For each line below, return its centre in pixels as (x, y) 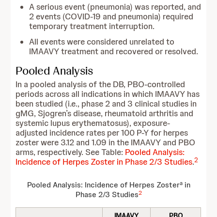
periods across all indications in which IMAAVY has (108, 94)
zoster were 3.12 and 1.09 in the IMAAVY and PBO (106, 142)
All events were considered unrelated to (102, 42)
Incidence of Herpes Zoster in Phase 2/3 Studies (104, 162)
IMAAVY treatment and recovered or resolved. (114, 51)
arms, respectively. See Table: (70, 152)
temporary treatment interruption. (92, 26)
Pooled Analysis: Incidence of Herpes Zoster (103, 185)
